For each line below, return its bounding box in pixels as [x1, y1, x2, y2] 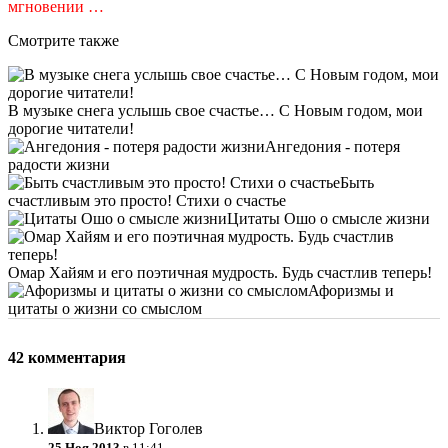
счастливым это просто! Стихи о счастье [8, 191, 286, 209]
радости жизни [8, 155, 110, 173]
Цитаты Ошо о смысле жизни [227, 209, 430, 227]
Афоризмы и [308, 281, 394, 299]
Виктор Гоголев [94, 420, 203, 438]
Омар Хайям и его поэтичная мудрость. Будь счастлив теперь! [8, 263, 432, 281]
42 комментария [8, 348, 126, 366]
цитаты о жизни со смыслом [8, 299, 202, 317]
